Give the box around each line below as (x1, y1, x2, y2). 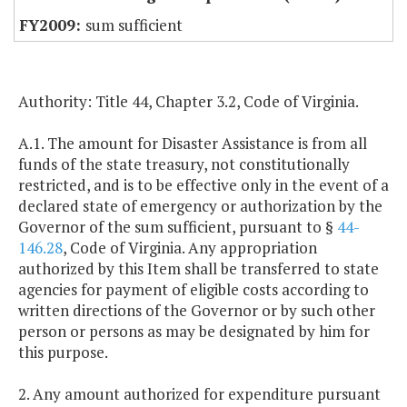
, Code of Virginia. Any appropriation (63, 237, 317, 259)
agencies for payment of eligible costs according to (18, 279, 369, 301)
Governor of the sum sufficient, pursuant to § (18, 216, 337, 238)
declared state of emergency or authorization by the (18, 195, 382, 217)
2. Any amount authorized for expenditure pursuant (18, 383, 381, 405)
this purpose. (18, 342, 108, 363)
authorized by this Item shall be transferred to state (18, 258, 379, 280)
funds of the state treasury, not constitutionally (18, 154, 350, 175)
